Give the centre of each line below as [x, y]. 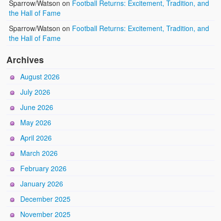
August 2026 [40, 76]
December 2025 [46, 199]
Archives [25, 59]
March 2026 [39, 153]
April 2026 [36, 137]
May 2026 [36, 122]
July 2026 [36, 92]
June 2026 [37, 107]
